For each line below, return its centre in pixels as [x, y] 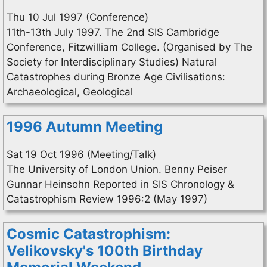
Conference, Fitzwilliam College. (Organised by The [129, 47]
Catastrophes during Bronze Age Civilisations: [116, 77]
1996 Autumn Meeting [85, 127]
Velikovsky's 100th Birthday [105, 251]
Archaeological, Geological [70, 92]
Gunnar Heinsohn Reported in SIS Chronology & [120, 184]
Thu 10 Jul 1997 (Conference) [77, 17]
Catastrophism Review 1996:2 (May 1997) [107, 199]
